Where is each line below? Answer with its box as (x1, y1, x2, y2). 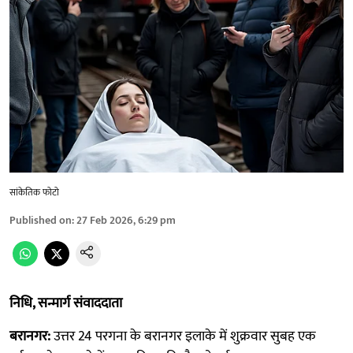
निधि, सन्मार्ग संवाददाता (9, 291, 122, 315)
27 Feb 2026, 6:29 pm (76, 210, 176, 229)
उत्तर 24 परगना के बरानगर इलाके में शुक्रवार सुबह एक (50, 324, 316, 348)
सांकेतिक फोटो (9, 184, 59, 200)
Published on (9, 210, 72, 229)
